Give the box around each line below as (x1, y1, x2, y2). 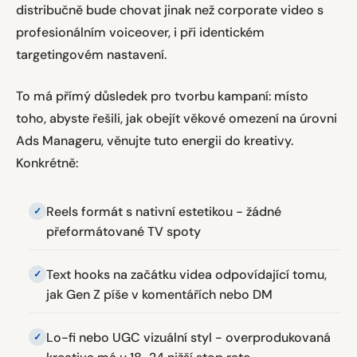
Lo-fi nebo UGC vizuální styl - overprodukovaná (46, 329, 331, 346)
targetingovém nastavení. (16, 46, 167, 63)
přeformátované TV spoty (46, 223, 201, 240)
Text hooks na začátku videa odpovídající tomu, (46, 266, 327, 283)
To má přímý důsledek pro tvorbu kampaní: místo (16, 88, 308, 104)
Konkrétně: (16, 155, 78, 171)
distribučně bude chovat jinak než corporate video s (16, 2, 324, 18)
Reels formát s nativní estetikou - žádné (46, 203, 281, 220)
